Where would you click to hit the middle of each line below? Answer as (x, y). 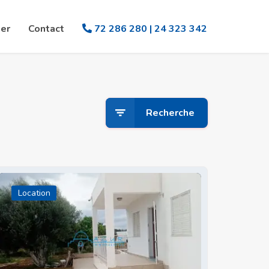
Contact (46, 29)
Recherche (170, 113)
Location (34, 193)
